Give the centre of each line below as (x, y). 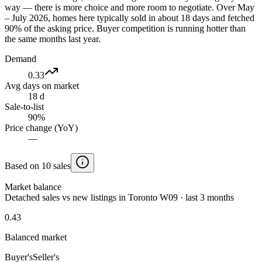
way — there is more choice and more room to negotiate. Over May (130, 7)
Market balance (33, 187)
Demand (20, 58)
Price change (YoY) (41, 127)
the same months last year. (53, 39)
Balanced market (36, 237)
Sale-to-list (24, 106)
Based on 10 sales (38, 166)
